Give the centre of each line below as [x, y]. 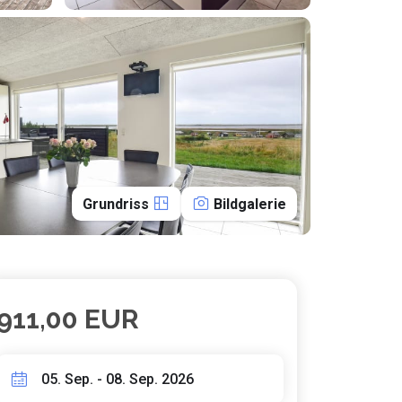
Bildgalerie [250, 204]
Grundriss [118, 204]
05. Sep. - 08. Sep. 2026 [118, 379]
